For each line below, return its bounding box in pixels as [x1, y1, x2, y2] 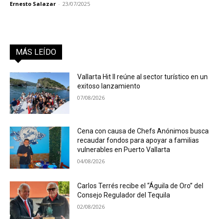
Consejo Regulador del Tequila [77, 191, 171, 199]
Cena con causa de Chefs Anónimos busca [77, 127, 209, 135]
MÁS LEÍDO [16, 47, 56, 57]
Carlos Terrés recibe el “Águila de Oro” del [77, 182, 204, 190]
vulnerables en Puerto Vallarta [77, 146, 171, 154]
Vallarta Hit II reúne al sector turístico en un [77, 72, 208, 81]
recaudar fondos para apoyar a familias [77, 136, 199, 145]
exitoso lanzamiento [77, 82, 141, 90]
